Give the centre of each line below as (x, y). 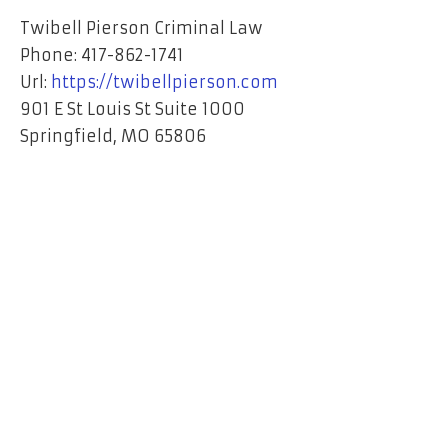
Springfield (66, 136)
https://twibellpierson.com (164, 82)
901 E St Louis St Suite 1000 (132, 109)
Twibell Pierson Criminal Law (141, 28)
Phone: (50, 55)
